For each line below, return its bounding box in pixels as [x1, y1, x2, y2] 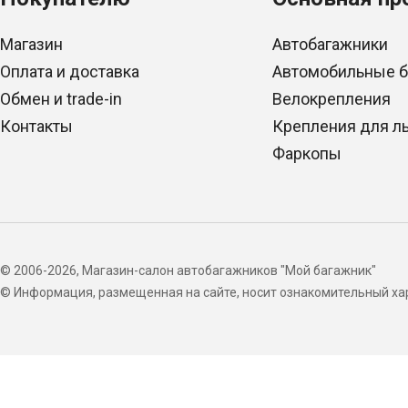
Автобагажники [272, 35, 389, 54]
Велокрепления [272, 89, 392, 108]
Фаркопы [272, 144, 342, 163]
